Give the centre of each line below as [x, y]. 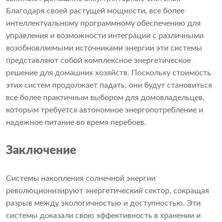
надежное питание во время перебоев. [76, 123]
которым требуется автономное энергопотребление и [105, 110]
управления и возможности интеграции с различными [105, 36]
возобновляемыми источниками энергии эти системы [104, 48]
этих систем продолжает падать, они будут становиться [109, 85]
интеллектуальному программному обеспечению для [103, 24]
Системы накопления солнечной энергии [81, 179]
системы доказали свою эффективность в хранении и [103, 216]
